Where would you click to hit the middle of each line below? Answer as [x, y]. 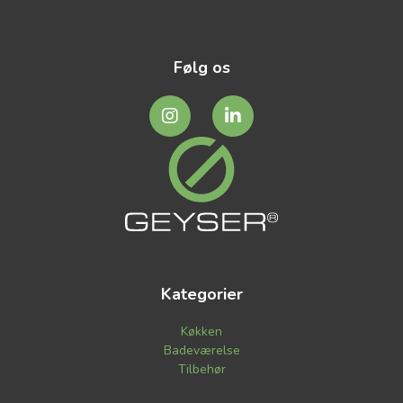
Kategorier [201, 295]
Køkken [201, 332]
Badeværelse [201, 351]
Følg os [201, 68]
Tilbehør [201, 370]
